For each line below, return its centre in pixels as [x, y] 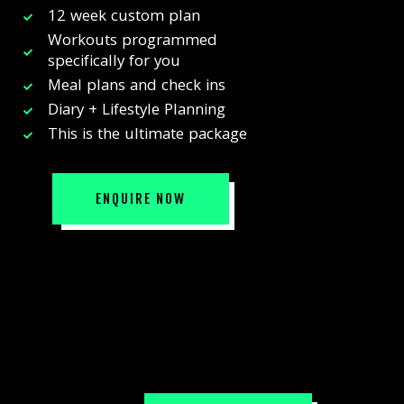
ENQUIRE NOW [140, 198]
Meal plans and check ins [137, 87]
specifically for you [115, 62]
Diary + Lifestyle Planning [137, 111]
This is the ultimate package [148, 135]
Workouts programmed [133, 41]
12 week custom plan [124, 17]
